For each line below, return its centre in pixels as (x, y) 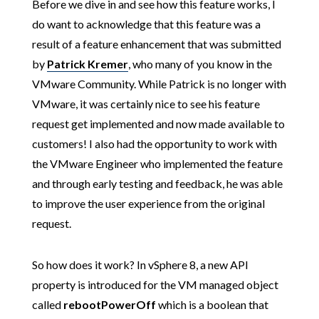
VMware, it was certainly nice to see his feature (146, 104)
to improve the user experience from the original (148, 203)
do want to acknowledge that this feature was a (146, 24)
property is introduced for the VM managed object (155, 284)
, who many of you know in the (200, 64)
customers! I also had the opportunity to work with (154, 143)
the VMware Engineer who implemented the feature (157, 163)
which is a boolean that (212, 304)
